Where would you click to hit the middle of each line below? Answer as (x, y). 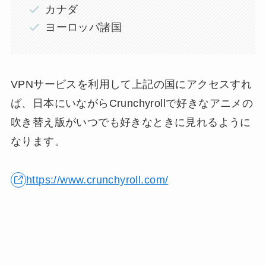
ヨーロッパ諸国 (83, 28)
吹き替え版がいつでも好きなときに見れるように (131, 123)
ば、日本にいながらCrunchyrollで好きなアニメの (132, 104)
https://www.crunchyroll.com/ (97, 180)
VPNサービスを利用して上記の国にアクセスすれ (131, 85)
